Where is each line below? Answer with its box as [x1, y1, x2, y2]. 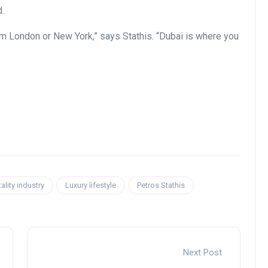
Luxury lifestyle [65, 181, 116, 190]
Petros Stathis [137, 181, 185, 190]
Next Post [183, 247, 222, 258]
